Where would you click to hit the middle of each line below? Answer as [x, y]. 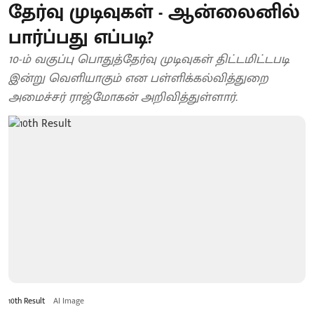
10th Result [27, 300]
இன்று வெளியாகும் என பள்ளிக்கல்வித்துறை [138, 78]
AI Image [69, 300]
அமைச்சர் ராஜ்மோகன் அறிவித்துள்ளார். [123, 97]
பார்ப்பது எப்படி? [81, 37]
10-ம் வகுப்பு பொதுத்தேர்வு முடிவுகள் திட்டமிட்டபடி [149, 60]
